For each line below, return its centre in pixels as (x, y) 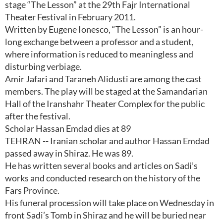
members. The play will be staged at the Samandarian (106, 91)
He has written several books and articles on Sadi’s (101, 166)
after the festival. (38, 116)
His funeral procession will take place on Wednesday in (110, 203)
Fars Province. (32, 190)
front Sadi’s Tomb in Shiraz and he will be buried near (106, 215)
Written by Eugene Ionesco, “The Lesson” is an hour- (104, 29)
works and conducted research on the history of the (103, 178)
